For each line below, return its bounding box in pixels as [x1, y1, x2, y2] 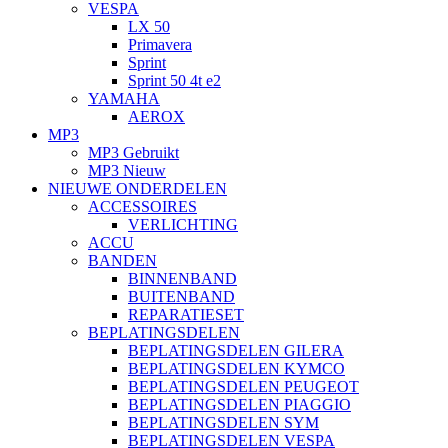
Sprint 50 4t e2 [128, 72, 221, 90]
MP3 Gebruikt [88, 144, 179, 162]
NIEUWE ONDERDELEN [48, 180, 227, 198]
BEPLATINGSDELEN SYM [128, 414, 319, 432]
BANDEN [88, 252, 157, 270]
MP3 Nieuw [88, 162, 166, 180]
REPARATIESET [128, 306, 244, 324]
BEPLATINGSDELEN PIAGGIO [128, 396, 351, 414]
